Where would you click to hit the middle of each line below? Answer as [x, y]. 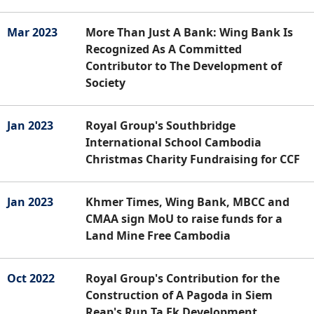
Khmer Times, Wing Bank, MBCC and [187, 202]
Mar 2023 [32, 32]
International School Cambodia [173, 142]
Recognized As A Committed [164, 49]
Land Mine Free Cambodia [158, 235]
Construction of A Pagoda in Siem [179, 295]
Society [105, 82]
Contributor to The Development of [184, 66]
